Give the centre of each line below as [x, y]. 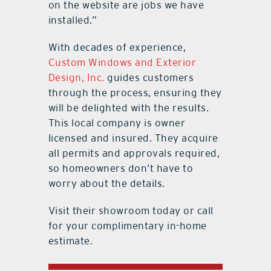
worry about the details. [106, 183]
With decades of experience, [117, 47]
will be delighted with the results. [129, 107]
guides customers [149, 77]
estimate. [70, 240]
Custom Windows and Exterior [122, 62]
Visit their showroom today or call [131, 210]
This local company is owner [117, 122]
